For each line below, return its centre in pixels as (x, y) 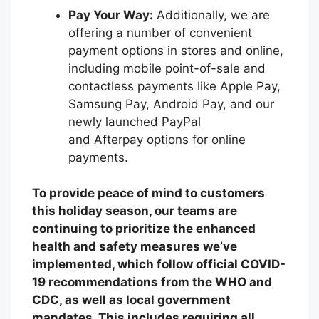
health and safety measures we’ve (135, 247)
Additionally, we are (211, 15)
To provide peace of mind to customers (148, 193)
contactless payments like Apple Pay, (174, 86)
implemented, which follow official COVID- (159, 265)
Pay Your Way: (111, 15)
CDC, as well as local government (131, 300)
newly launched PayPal (135, 121)
